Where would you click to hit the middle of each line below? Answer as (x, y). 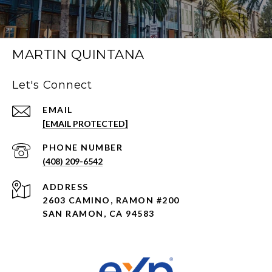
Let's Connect (52, 85)
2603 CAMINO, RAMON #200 (112, 200)
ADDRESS (66, 187)
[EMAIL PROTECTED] (85, 124)
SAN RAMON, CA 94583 (99, 213)
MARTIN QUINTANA (78, 54)
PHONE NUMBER (83, 147)
